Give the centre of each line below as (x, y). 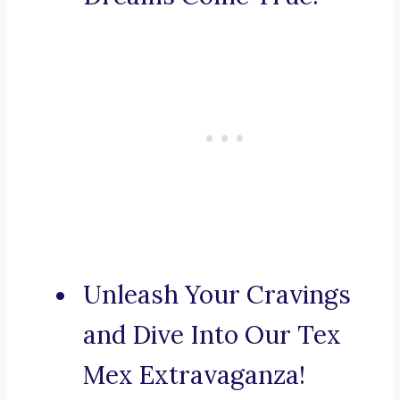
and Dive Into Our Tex (212, 335)
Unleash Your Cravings (217, 295)
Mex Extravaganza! (194, 375)
